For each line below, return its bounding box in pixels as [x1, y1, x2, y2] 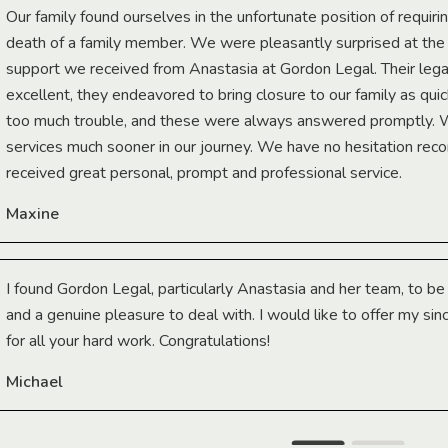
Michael [6, 371, 63, 394]
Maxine [6, 203, 59, 226]
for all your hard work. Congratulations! [6, 330, 270, 353]
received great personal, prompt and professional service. [6, 162, 402, 185]
